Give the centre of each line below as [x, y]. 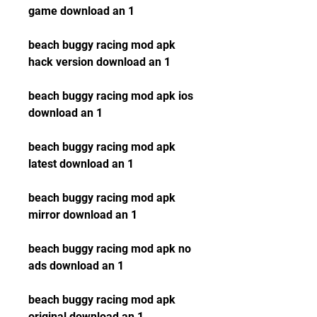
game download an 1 [81, 11]
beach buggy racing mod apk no [110, 249]
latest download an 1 [81, 164]
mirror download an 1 [83, 215]
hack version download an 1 [99, 62]
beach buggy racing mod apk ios [111, 96]
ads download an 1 [76, 266]
